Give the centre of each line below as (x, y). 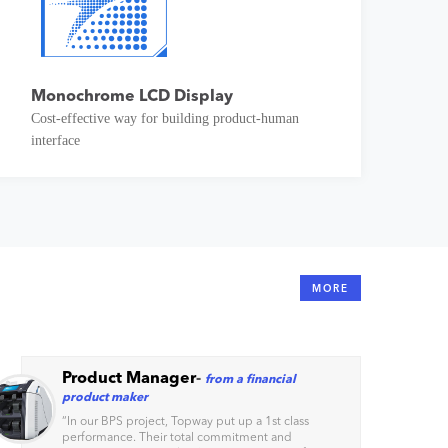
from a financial (250, 378)
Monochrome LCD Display (131, 95)
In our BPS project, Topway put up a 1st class (188, 420)
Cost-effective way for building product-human (164, 118)
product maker (105, 396)
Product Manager (129, 377)
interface (57, 140)
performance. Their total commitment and (177, 436)
